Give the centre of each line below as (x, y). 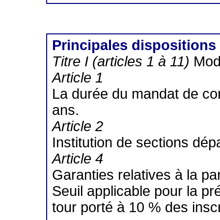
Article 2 (78, 126)
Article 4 (78, 159)
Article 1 (78, 78)
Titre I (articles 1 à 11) (121, 62)
